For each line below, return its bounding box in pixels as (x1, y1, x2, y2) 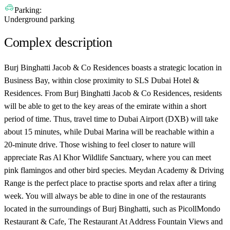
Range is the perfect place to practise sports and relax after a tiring (4, 178, 216, 187)
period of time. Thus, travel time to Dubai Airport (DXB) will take (4, 114, 218, 123)
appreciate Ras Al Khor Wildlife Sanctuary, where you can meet (4, 152, 211, 162)
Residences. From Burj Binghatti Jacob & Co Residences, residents (4, 88, 222, 98)
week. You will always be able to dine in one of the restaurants (4, 191, 206, 200)
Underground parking (4, 14, 74, 24)
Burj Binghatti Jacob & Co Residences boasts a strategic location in (4, 63, 222, 72)
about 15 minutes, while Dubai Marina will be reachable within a (4, 127, 214, 136)
